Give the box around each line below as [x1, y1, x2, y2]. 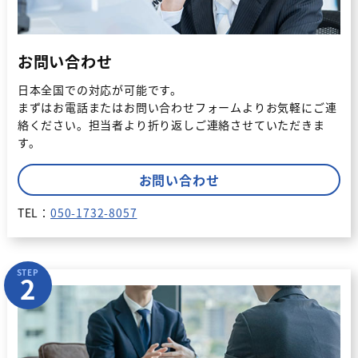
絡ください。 [17, 117, 89, 133]
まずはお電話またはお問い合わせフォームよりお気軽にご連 [17, 99, 337, 115]
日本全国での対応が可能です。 [17, 82, 183, 97]
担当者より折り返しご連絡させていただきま [88, 117, 325, 133]
